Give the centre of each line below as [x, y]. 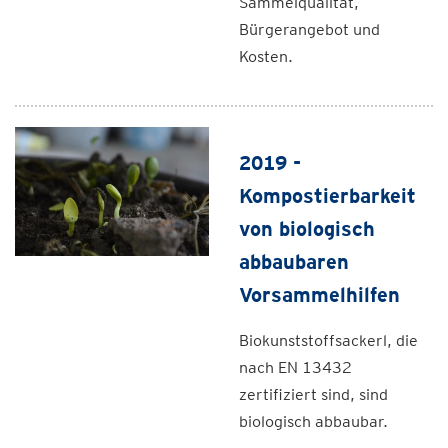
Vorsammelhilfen [319, 295]
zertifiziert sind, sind [313, 394]
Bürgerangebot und [309, 29]
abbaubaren [294, 262]
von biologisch [307, 229]
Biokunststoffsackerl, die [328, 340]
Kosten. [266, 56]
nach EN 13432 [295, 367]
